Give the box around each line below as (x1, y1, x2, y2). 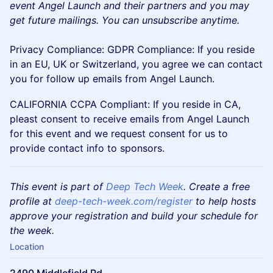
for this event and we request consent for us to (10, 127, 228, 140)
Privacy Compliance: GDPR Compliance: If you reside (10, 43, 255, 55)
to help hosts (193, 195, 256, 207)
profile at (10, 195, 55, 207)
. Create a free (183, 180, 250, 193)
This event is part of (10, 180, 106, 193)
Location (10, 241, 44, 252)
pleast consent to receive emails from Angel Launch (10, 113, 249, 125)
